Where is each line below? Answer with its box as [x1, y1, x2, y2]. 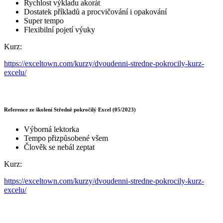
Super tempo [24, 16, 64, 25]
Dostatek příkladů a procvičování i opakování [24, 7, 167, 16]
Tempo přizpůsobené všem [24, 133, 108, 142]
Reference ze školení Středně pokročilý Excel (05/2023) [4, 106, 136, 112]
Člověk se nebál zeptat [24, 142, 95, 151]
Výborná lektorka [24, 124, 79, 133]
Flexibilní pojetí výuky [24, 25, 95, 34]
